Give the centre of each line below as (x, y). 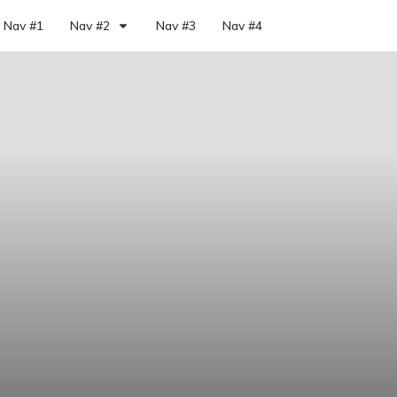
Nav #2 (90, 25)
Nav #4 (242, 25)
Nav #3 (175, 25)
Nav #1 (23, 25)
